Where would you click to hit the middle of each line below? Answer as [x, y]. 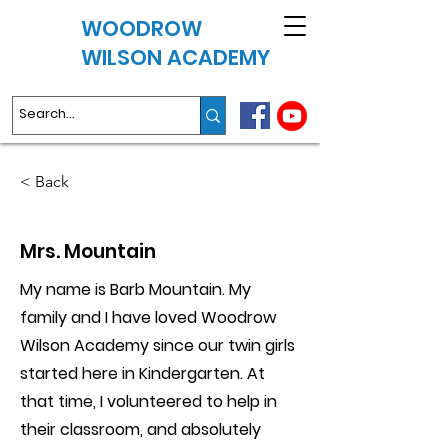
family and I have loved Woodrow [148, 317]
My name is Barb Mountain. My [135, 289]
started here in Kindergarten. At [142, 373]
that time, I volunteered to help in [148, 401]
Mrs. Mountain [88, 251]
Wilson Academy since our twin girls [157, 345]
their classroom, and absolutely [140, 429]
